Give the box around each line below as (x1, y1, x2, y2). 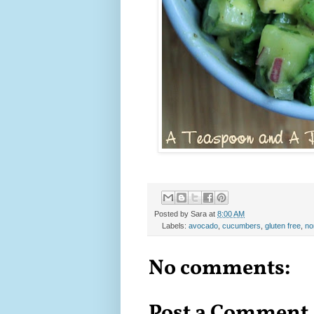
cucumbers (221, 221, 261, 230)
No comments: (149, 253, 291, 283)
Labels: (161, 221, 189, 230)
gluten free (264, 221, 301, 230)
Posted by (154, 209, 191, 218)
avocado (188, 221, 218, 230)
